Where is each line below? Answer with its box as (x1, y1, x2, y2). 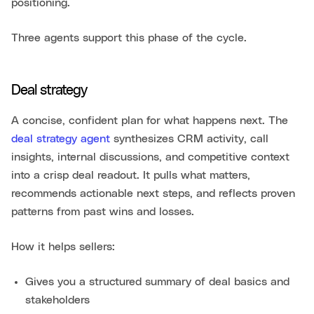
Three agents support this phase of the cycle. (11, 32, 247, 43)
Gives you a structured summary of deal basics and (25, 275, 289, 287)
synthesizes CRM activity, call (110, 132, 268, 144)
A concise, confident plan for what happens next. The (11, 114, 288, 126)
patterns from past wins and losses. (11, 205, 194, 217)
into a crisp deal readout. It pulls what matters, (11, 169, 250, 181)
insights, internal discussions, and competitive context (11, 151, 289, 163)
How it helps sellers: (11, 240, 115, 252)
